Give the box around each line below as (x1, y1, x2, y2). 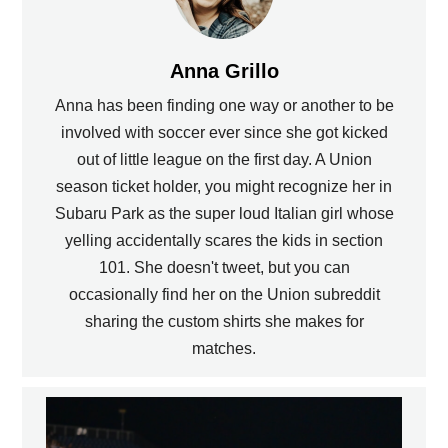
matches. (192, 340, 256, 358)
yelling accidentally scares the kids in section (65, 232, 383, 250)
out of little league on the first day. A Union (76, 151, 372, 169)
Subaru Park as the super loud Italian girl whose (54, 205, 394, 223)
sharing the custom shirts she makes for (84, 313, 364, 331)
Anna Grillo (169, 60, 279, 83)
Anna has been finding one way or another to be (54, 97, 394, 115)
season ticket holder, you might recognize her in (56, 178, 392, 196)
